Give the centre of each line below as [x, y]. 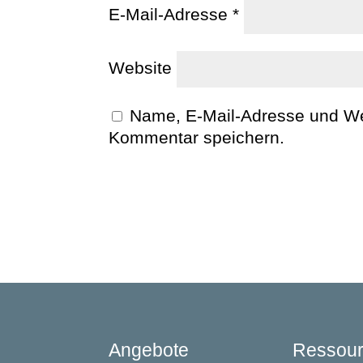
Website [141, 68]
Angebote [149, 350]
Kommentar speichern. [197, 137]
